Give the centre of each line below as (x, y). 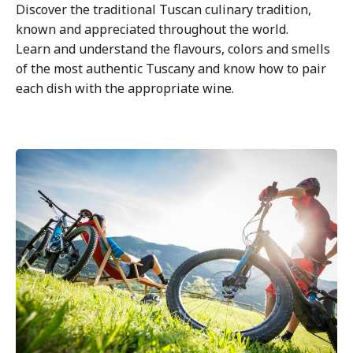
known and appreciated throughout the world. (152, 29)
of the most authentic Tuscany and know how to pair (171, 68)
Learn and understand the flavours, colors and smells (173, 48)
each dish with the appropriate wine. (125, 88)
